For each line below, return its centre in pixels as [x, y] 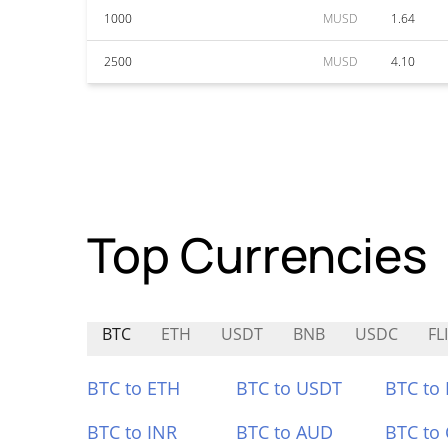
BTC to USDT [288, 388]
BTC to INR [132, 432]
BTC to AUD [284, 432]
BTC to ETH [133, 388]
